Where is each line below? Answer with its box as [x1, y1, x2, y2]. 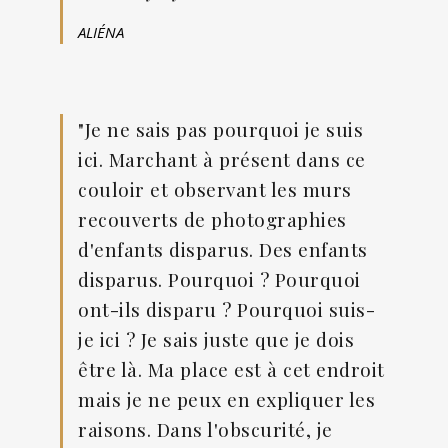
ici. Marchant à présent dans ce [78, 146, 366, 173]
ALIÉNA [78, 22, 124, 43]
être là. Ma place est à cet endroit [78, 356, 385, 383]
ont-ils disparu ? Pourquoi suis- [78, 296, 375, 323]
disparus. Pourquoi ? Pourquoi [78, 266, 361, 293]
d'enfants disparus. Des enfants [78, 236, 368, 263]
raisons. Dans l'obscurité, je [78, 416, 333, 443]
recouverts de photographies [78, 206, 347, 233]
